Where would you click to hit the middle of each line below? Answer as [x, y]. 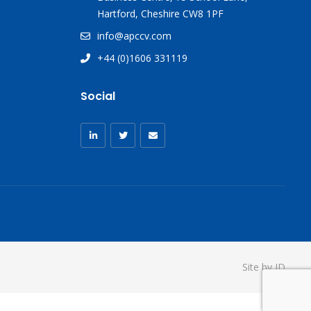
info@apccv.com [134, 36]
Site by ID [264, 267]
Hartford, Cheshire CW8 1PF [160, 14]
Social [98, 96]
